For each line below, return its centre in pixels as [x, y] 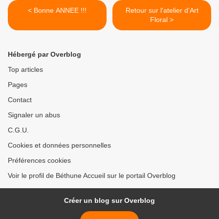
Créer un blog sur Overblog [109, 201]
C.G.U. [18, 130]
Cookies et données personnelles [59, 145]
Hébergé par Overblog [44, 55]
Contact [20, 100]
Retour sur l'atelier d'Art [162, 11]
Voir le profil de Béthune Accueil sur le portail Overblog [92, 176]
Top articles [25, 70]
